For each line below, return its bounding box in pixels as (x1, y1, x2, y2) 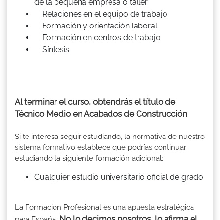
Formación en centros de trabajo (34, 33, 161, 43)
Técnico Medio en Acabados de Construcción (15, 109, 187, 119)
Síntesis (34, 45, 69, 55)
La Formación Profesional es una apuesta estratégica (15, 203, 194, 212)
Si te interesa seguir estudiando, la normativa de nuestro (15, 132, 205, 141)
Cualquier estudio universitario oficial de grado (34, 172, 203, 182)
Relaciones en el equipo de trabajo (34, 9, 167, 19)
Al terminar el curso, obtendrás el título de (15, 97, 175, 107)
